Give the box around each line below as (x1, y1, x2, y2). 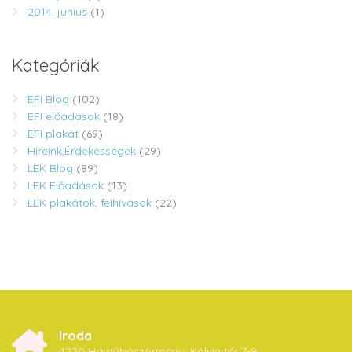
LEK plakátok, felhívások (27, 196, 152, 211)
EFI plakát (27, 126, 79, 141)
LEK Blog (27, 161, 73, 176)
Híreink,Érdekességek (27, 144, 136, 159)
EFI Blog (27, 92, 69, 107)
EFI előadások (27, 109, 100, 124)
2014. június (27, 5, 87, 20)
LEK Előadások (27, 178, 104, 193)
